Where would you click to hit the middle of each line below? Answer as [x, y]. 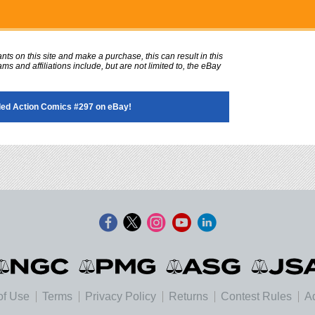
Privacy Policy [121, 296]
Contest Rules [256, 296]
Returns [188, 296]
